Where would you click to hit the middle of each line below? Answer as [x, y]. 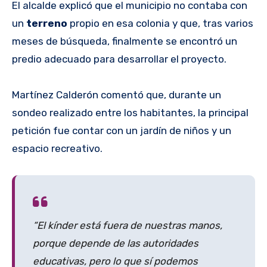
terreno [48, 24]
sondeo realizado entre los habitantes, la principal [130, 113]
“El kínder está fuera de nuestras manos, [128, 226]
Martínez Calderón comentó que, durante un [117, 95]
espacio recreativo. [57, 149]
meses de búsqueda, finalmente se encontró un [125, 41]
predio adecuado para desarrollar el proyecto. [119, 59]
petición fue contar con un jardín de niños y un [122, 131]
